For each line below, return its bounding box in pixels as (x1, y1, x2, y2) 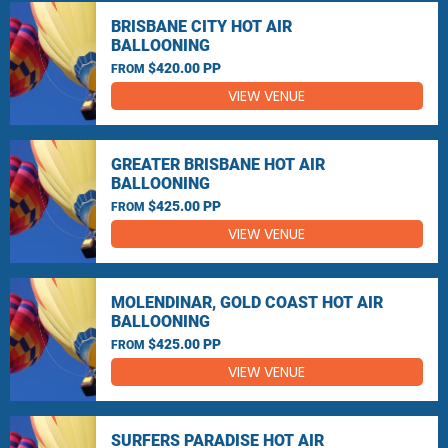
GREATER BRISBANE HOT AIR (110, 155, 325, 174)
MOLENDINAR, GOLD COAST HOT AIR (110, 293, 383, 312)
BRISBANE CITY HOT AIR (110, 17, 292, 36)
